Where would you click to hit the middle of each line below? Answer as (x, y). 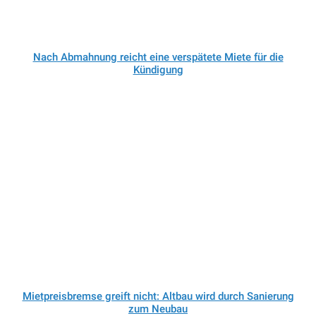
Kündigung (158, 70)
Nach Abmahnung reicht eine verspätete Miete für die (158, 57)
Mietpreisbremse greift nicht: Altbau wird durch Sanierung (158, 297)
